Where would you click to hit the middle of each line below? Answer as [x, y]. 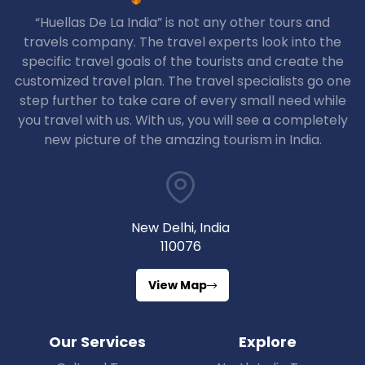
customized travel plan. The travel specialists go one [182, 81]
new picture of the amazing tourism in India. [182, 140]
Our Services [97, 342]
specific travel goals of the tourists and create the [182, 62]
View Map [178, 286]
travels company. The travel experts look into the [182, 42]
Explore [268, 342]
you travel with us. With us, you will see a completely [182, 121]
